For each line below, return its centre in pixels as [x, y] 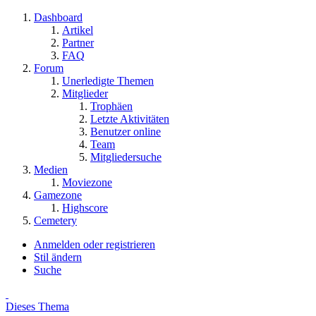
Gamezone [58, 195]
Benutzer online [126, 132]
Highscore [85, 208]
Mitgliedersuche [126, 157]
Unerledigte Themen [108, 81]
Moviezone [87, 182]
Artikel [78, 30]
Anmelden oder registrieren [95, 244]
